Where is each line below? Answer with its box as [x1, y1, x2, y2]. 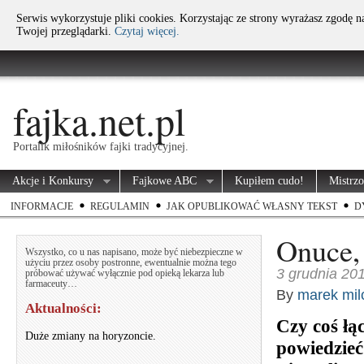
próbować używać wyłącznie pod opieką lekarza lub [25, 268, 224, 279]
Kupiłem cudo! [235, 175, 304, 187]
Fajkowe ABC [132, 175, 197, 187]
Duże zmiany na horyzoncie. [25, 330, 156, 342]
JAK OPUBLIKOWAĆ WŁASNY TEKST [167, 201, 337, 212]
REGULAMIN [90, 201, 149, 212]
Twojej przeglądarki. [16, 25, 115, 37]
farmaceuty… [25, 279, 77, 289]
